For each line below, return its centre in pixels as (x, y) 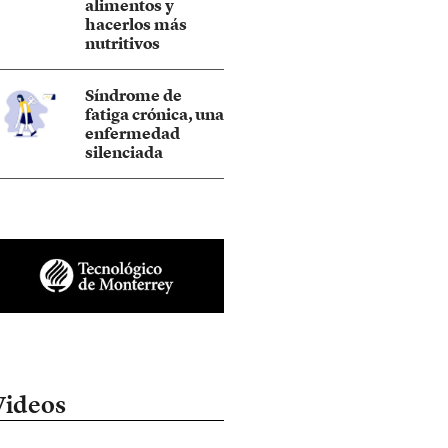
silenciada (124, 152)
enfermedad (133, 133)
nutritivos (123, 43)
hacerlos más (136, 24)
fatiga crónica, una (154, 114)
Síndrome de (133, 95)
